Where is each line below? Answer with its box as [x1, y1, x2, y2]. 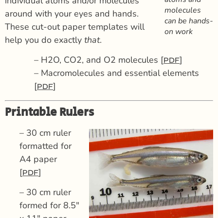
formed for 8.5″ [19, 199, 79, 211]
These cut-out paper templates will [5, 20, 145, 33]
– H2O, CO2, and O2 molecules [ [34, 54, 163, 66]
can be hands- [164, 15, 213, 26]
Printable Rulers [5, 103, 94, 121]
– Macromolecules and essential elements [34, 67, 199, 79]
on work [164, 26, 193, 37]
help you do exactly [5, 34, 84, 46]
